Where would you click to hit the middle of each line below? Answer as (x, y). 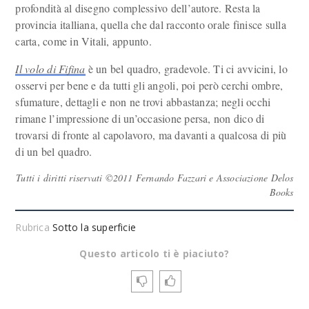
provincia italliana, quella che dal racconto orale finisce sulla (151, 24)
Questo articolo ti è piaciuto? (154, 253)
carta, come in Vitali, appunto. (83, 41)
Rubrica (34, 227)
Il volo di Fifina (50, 69)
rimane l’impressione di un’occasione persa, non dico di (140, 118)
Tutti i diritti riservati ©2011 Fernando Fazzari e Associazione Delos (155, 178)
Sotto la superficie (94, 227)
